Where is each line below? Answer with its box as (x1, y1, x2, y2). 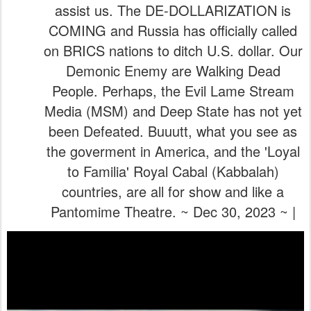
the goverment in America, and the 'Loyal (46, 22, 300, 42)
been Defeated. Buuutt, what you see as (49, 1, 297, 22)
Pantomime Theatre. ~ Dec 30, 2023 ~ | (50, 82, 296, 102)
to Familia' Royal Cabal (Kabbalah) (67, 42, 279, 62)
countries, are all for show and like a (62, 62, 284, 82)
